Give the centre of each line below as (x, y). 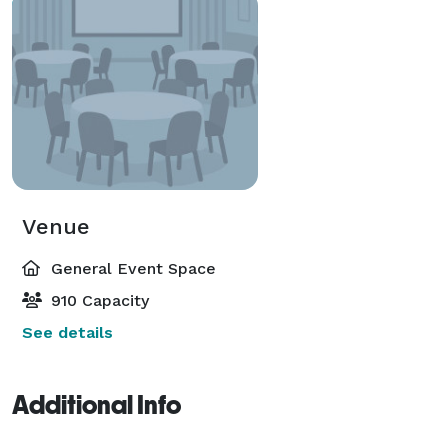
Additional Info (96, 404)
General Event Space (131, 268)
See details (67, 332)
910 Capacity (97, 300)
